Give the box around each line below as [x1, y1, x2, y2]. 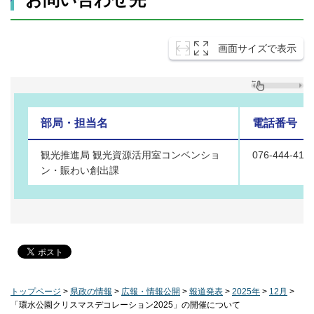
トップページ [11, 286, 61, 296]
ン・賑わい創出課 [41, 164, 119, 176]
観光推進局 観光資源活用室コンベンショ [41, 149, 220, 161]
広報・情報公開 [121, 286, 180, 296]
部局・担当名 [41, 116, 108, 129]
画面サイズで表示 [218, 42, 296, 54]
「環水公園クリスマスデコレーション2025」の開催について [11, 299, 240, 310]
